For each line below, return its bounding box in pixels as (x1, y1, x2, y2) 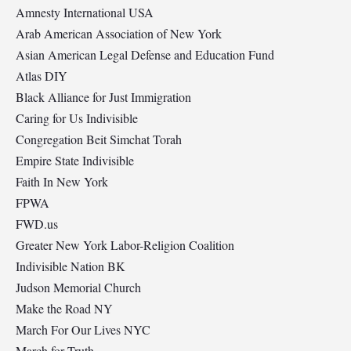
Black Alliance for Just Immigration (16, 89, 191, 106)
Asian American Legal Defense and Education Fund (16, 46, 274, 63)
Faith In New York (16, 173, 108, 190)
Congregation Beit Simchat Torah (16, 131, 182, 148)
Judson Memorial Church (16, 279, 141, 296)
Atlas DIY (16, 67, 67, 85)
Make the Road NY (16, 300, 113, 317)
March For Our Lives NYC (16, 321, 150, 338)
